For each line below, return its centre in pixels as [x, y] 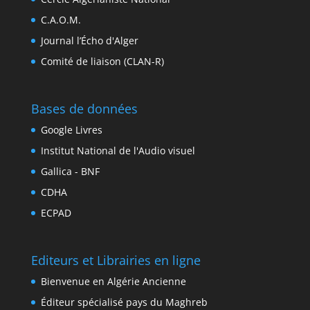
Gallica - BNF [70, 172]
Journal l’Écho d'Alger [89, 40]
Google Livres [71, 130]
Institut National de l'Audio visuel [118, 151]
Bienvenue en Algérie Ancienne [113, 282]
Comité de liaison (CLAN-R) [102, 61]
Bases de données [84, 109]
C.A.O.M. [61, 20]
